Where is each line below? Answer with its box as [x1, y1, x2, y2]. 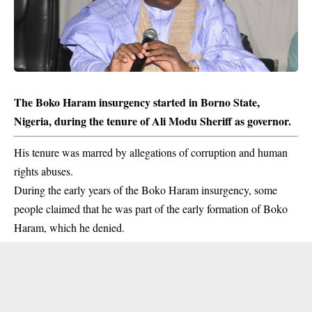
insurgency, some [198, 182, 277, 198]
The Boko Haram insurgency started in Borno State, [14, 94, 260, 111]
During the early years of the [14, 182, 141, 198]
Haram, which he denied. [14, 220, 125, 235]
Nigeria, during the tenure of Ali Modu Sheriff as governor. [14, 113, 291, 130]
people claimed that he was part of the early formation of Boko [14, 201, 288, 217]
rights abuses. [14, 164, 73, 179]
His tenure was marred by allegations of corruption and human [14, 145, 288, 160]
